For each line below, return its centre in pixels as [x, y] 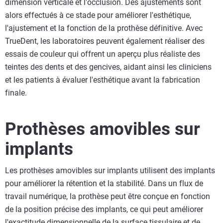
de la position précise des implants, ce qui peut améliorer [104, 209]
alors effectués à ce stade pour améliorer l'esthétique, [98, 15]
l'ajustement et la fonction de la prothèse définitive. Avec [104, 28]
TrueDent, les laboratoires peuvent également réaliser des [105, 41]
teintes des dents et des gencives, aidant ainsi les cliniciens [108, 67]
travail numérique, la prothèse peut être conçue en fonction [108, 196]
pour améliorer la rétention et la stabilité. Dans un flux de [104, 183]
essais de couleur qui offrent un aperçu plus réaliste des [103, 54]
